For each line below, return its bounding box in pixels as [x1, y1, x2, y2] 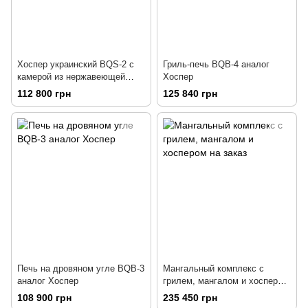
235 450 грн [163, 292, 217, 304]
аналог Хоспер [17, 276, 78, 287]
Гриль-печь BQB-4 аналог [163, 58, 269, 69]
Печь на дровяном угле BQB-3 [17, 263, 144, 274]
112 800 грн [17, 88, 71, 100]
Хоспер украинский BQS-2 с [17, 58, 134, 69]
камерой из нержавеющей [17, 71, 125, 82]
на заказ [163, 288, 197, 299]
